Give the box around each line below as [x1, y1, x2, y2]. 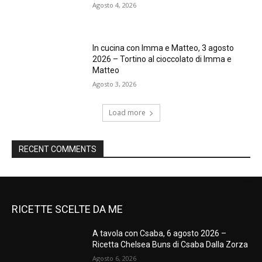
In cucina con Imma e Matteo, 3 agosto [92, 43, 235, 53]
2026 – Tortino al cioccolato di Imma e [92, 54, 232, 64]
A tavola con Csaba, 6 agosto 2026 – [92, 229, 227, 239]
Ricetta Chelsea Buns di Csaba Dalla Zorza [92, 240, 249, 250]
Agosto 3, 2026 [92, 79, 137, 88]
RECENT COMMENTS [19, 144, 96, 154]
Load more [108, 108, 146, 118]
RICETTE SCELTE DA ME [12, 203, 123, 216]
